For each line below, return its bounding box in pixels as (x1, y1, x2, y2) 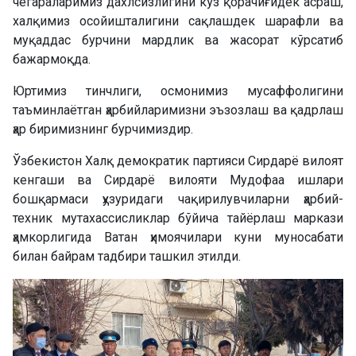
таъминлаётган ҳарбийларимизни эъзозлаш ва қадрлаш (13, 102, 343, 118)
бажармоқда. (13, 51, 91, 67)
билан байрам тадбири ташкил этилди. (13, 248, 241, 264)
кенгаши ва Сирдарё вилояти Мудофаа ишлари (13, 172, 343, 188)
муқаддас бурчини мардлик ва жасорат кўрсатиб (13, 32, 343, 48)
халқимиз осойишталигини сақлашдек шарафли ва (13, 13, 343, 29)
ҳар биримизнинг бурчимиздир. (13, 121, 193, 137)
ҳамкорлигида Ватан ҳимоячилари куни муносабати (13, 229, 343, 245)
